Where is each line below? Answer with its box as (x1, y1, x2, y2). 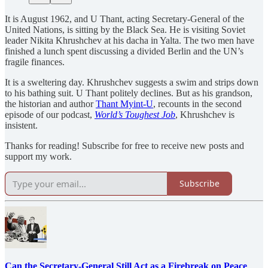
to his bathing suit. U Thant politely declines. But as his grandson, (5, 87, 252, 98)
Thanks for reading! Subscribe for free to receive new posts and (5, 140, 244, 151)
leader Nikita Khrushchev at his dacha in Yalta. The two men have (5, 35, 254, 45)
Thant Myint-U (96, 98, 153, 109)
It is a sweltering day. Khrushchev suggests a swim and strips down (5, 77, 258, 87)
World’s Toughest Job (95, 109, 175, 120)
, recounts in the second (153, 98, 242, 109)
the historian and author (5, 98, 96, 109)
